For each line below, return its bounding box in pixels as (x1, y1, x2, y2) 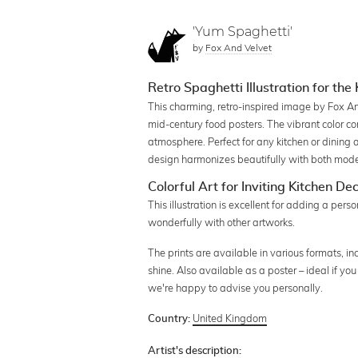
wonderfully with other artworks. (148, 215, 296, 229)
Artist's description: (148, 345, 242, 356)
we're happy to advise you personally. (148, 280, 324, 294)
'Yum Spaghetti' (193, 24, 293, 40)
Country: (148, 313, 191, 324)
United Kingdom (193, 311, 268, 324)
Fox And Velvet (205, 42, 272, 54)
